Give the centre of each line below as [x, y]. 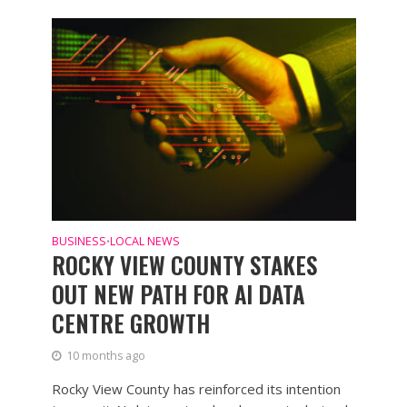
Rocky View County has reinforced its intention [196, 388]
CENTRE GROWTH [130, 323]
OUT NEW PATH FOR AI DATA [178, 293]
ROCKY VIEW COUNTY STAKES [184, 264]
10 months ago [105, 355]
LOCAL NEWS [144, 241]
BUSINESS [79, 241]
